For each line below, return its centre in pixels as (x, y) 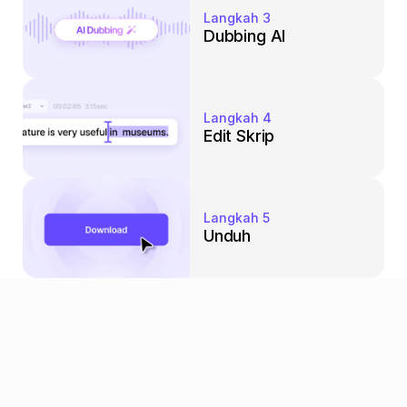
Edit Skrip (239, 135)
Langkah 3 (237, 17)
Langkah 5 (237, 217)
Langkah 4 (238, 117)
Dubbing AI (245, 35)
